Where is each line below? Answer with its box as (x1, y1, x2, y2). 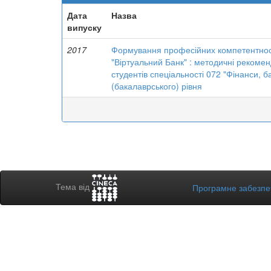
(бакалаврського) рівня (111, 80, 202, 92)
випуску (67, 21, 102, 33)
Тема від (56, 180, 92, 193)
